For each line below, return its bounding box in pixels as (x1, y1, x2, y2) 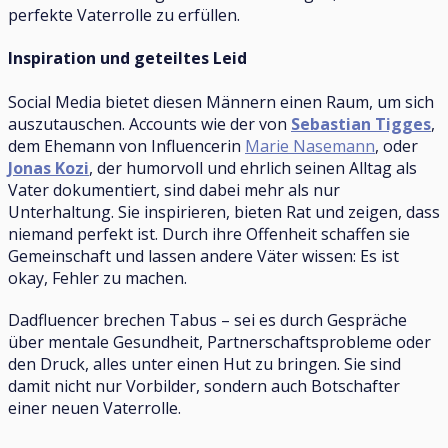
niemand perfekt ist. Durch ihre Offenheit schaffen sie (8, 222, 410, 245)
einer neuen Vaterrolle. (8, 396, 181, 419)
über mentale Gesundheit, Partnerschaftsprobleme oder (8, 330, 431, 353)
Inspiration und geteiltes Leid (8, 47, 247, 70)
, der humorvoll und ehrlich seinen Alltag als (89, 156, 417, 179)
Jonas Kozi (8, 156, 89, 179)
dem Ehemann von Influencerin (8, 134, 245, 157)
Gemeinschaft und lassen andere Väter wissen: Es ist (8, 244, 399, 267)
